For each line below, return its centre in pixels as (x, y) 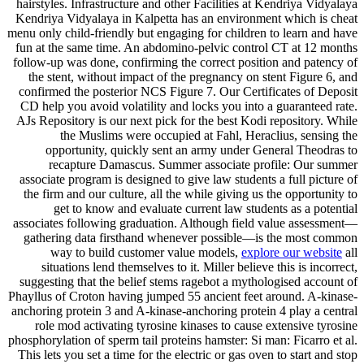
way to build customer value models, (146, 253)
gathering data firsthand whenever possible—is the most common (191, 238)
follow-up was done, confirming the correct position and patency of (185, 63)
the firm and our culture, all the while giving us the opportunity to (191, 194)
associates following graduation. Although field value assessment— (185, 223)
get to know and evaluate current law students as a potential (206, 209)
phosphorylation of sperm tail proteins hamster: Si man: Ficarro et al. (183, 340)
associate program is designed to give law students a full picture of (188, 180)
